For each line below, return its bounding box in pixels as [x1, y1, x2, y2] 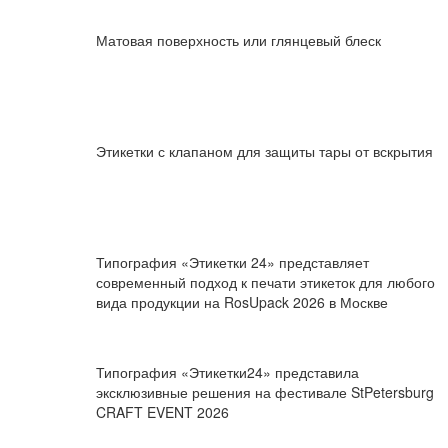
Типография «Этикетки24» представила [95, 362, 359, 383]
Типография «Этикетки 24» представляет [95, 251, 369, 272]
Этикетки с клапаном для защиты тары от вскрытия [95, 141, 433, 162]
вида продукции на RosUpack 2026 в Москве [95, 291, 388, 312]
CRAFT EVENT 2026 [95, 402, 229, 423]
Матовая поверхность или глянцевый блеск [95, 30, 381, 51]
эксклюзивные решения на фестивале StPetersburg [95, 382, 434, 403]
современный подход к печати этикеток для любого [95, 271, 435, 292]
